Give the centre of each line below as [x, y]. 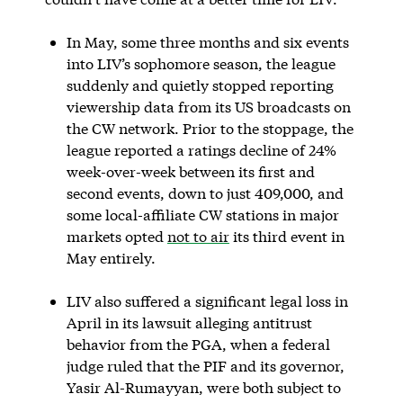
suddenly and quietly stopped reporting [200, 85]
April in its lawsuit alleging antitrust [189, 322]
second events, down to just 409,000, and [205, 193]
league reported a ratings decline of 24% [201, 149]
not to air [198, 236]
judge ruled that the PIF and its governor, [205, 365]
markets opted [116, 236]
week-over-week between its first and [190, 171]
